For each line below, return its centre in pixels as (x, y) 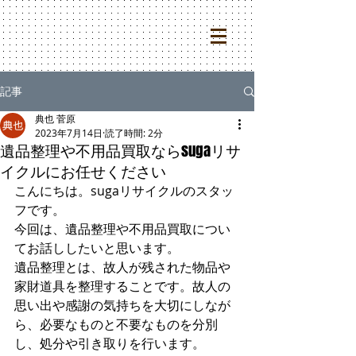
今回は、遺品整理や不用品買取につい (122, 229)
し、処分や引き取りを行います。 (110, 343)
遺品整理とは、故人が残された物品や (122, 267)
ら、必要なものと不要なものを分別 (116, 324)
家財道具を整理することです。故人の (122, 286)
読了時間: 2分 (134, 133)
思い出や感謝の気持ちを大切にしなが (122, 305)
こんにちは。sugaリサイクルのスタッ (124, 191)
